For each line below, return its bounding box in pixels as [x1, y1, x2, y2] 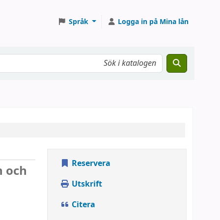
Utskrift [70, 178, 102, 190]
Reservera [70, 158, 110, 169]
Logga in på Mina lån [118, 16, 189, 27]
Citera [70, 199, 95, 211]
